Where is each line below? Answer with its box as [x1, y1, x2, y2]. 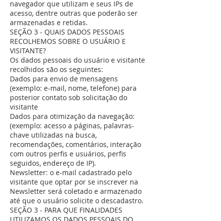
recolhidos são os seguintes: [10, 65, 103, 74]
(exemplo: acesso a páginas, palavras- [10, 121, 134, 130]
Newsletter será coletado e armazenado [10, 186, 142, 196]
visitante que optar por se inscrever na [10, 177, 138, 186]
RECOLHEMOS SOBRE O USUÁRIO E [10, 37, 126, 46]
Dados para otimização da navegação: [10, 111, 135, 121]
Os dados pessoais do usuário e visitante [10, 55, 145, 65]
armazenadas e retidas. [10, 18, 88, 27]
